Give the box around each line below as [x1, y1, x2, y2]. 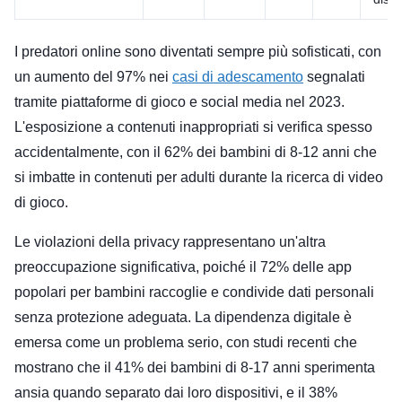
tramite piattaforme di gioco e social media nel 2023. [14, 93, 345, 109]
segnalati [303, 68, 365, 84]
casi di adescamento [172, 68, 303, 84]
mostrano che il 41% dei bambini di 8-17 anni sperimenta [14, 359, 375, 375]
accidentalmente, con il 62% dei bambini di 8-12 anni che [14, 144, 377, 160]
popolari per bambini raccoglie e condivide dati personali [14, 284, 374, 300]
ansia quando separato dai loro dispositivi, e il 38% [14, 384, 337, 400]
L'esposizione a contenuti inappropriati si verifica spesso [14, 118, 372, 135]
